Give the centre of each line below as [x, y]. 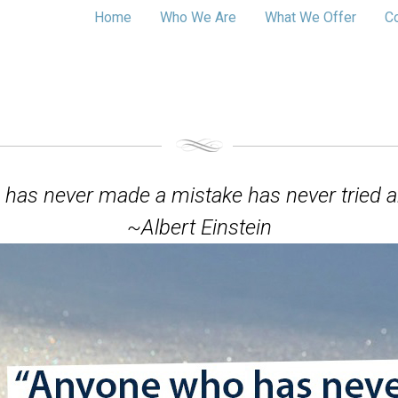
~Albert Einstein [199, 227]
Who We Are [198, 17]
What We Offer [310, 17]
